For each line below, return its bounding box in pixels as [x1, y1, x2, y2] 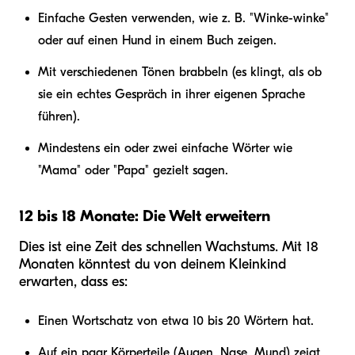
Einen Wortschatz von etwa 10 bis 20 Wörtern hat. [38, 313, 314, 328]
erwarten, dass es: [19, 273, 128, 290]
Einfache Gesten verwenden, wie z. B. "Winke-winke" [38, 10, 329, 25]
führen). [38, 109, 80, 124]
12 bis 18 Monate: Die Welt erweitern [19, 206, 270, 225]
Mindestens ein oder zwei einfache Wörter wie [38, 140, 292, 155]
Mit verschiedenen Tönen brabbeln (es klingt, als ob [38, 64, 322, 79]
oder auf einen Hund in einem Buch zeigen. [38, 32, 277, 48]
